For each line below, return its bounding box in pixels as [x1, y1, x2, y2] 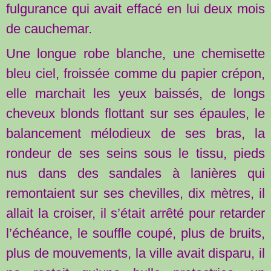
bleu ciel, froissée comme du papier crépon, [6, 65, 265, 81]
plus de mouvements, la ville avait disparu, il [6, 245, 265, 261]
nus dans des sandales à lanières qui [6, 165, 265, 181]
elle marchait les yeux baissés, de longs [6, 85, 265, 101]
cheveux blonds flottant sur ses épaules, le [6, 105, 265, 121]
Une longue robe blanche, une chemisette [6, 45, 265, 61]
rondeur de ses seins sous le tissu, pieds [6, 145, 265, 161]
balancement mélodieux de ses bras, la [6, 125, 265, 141]
